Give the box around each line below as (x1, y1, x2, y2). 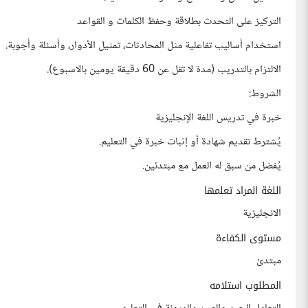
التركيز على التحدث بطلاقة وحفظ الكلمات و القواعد (77, 12, 281, 31)
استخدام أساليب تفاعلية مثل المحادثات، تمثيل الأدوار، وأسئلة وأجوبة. (5, 36, 281, 55)
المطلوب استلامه (210, 276, 281, 295)
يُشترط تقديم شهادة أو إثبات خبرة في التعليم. (99, 133, 281, 151)
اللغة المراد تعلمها (204, 181, 281, 200)
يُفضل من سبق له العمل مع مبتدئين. (142, 157, 281, 175)
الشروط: (249, 85, 281, 103)
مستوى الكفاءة (216, 229, 281, 247)
